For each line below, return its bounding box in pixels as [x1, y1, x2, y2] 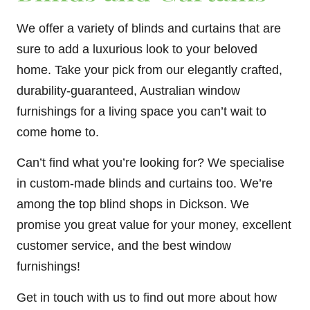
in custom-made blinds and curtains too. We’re [17, 176, 273, 191]
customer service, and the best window [17, 239, 231, 253]
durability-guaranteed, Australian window [17, 83, 240, 98]
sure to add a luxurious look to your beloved [17, 42, 257, 56]
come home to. [17, 125, 102, 139]
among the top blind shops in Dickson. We [17, 197, 249, 212]
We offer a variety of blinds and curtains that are [17, 21, 281, 35]
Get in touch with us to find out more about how [17, 290, 277, 304]
